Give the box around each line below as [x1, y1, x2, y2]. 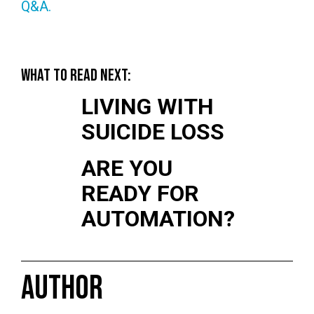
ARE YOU [81, 154, 172, 182]
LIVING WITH [81, 93, 214, 120]
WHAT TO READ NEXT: [21, 64, 131, 86]
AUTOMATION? [81, 205, 235, 232]
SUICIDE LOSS [81, 118, 224, 145]
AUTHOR [21, 268, 103, 308]
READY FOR [81, 179, 199, 207]
